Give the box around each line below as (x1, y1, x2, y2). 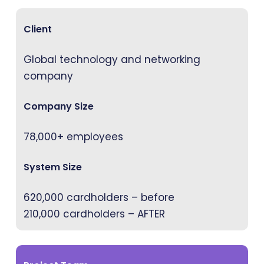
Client (24, 22, 52, 36)
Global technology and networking (24, 52, 201, 67)
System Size (24, 160, 82, 174)
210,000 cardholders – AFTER (24, 207, 166, 222)
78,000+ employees (24, 130, 124, 144)
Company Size (24, 99, 94, 113)
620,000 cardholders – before (24, 190, 175, 205)
